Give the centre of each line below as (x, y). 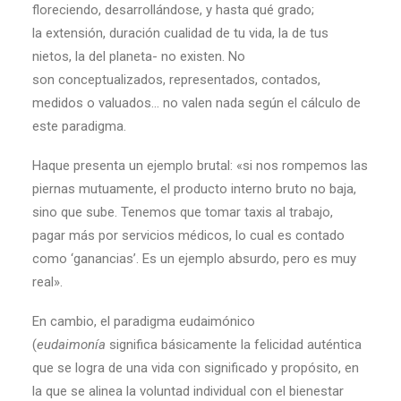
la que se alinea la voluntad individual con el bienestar (188, 391)
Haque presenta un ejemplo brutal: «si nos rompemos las (200, 166)
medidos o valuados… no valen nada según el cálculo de (196, 103)
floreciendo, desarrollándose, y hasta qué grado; (173, 10)
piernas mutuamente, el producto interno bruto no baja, (194, 189)
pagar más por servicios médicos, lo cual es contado (188, 235)
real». (47, 282)
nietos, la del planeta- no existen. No (139, 56)
